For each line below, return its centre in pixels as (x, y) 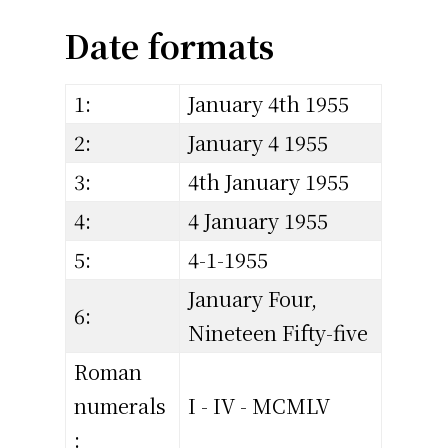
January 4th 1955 (269, 104)
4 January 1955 (258, 221)
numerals (120, 406)
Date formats (170, 45)
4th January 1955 (269, 182)
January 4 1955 (258, 143)
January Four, (253, 299)
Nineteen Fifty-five (278, 333)
